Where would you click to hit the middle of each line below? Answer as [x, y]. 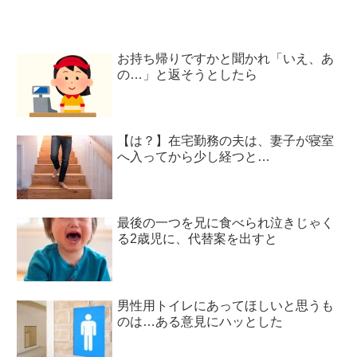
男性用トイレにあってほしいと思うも [226, 305]
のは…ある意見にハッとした [200, 321]
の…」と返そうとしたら [188, 74]
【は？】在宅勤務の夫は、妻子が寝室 [226, 140]
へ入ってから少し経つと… [194, 156]
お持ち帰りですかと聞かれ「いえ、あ [226, 58]
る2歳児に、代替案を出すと [198, 239]
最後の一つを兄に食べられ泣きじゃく [226, 223]
